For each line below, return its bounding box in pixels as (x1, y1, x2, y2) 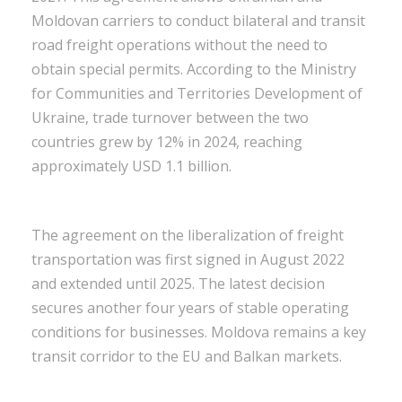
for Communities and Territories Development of (31, 83, 363, 103)
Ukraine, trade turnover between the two (31, 107, 309, 127)
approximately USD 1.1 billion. (31, 155, 232, 176)
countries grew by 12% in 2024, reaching (31, 131, 302, 152)
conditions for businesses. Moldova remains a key (31, 321, 366, 342)
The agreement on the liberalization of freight (31, 224, 344, 245)
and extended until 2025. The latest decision (31, 273, 325, 293)
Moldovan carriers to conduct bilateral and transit (31, 10, 365, 31)
